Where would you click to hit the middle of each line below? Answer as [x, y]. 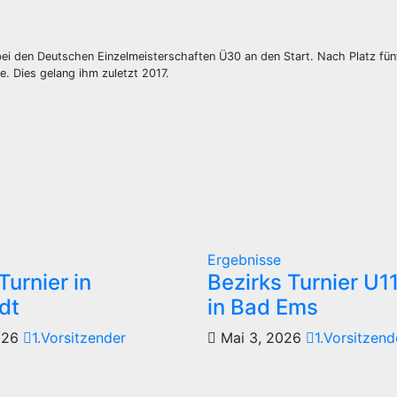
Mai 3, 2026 [261, 338]
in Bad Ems [262, 307]
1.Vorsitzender [79, 338]
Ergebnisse [244, 260]
